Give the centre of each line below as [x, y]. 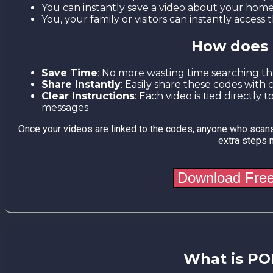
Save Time [69, 73]
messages [65, 107]
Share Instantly [81, 84]
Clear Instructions [88, 96]
